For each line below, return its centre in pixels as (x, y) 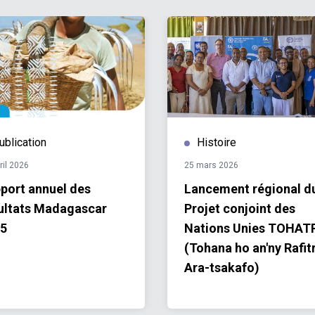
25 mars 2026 (211, 165)
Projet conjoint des (240, 208)
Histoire (217, 142)
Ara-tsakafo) (222, 268)
